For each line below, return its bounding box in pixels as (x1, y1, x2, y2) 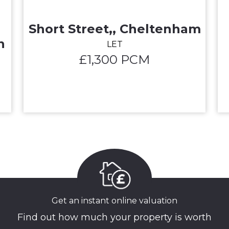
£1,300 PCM (79, 52, 150, 67)
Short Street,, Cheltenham (28, 21, 201, 36)
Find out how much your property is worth (17, 212, 212, 223)
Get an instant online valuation (52, 196, 177, 206)
